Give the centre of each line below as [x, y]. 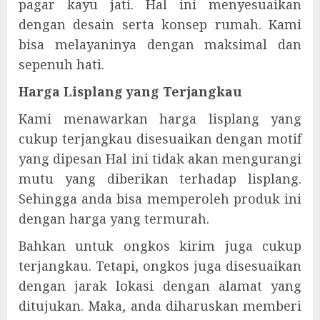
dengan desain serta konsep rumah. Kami [160, 24]
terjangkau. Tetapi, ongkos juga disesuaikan [160, 266]
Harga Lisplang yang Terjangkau [130, 91]
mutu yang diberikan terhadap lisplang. [160, 179]
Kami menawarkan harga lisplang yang [160, 119]
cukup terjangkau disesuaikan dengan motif [160, 139]
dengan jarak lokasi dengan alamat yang [160, 286]
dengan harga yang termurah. [114, 219]
